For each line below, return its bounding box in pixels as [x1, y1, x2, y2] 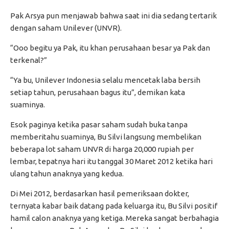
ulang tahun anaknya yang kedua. [10, 169, 124, 178]
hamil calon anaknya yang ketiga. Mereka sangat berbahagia [10, 214, 219, 223]
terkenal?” [10, 56, 47, 65]
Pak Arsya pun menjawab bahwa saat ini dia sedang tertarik [10, 11, 217, 20]
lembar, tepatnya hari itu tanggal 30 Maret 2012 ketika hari [10, 157, 213, 166]
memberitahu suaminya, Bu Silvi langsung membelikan [10, 132, 201, 142]
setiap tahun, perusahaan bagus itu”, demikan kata [10, 88, 185, 97]
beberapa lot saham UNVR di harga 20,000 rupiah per [10, 145, 194, 154]
